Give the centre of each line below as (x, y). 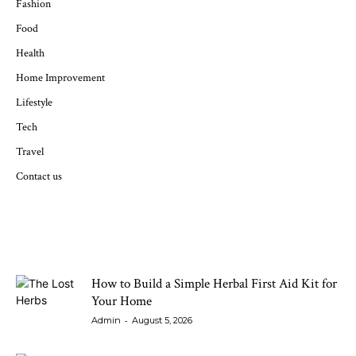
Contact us (39, 176)
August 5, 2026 (162, 320)
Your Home (122, 301)
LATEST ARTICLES (178, 236)
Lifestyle (34, 103)
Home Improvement (60, 78)
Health (30, 53)
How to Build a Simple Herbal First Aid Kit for (214, 284)
